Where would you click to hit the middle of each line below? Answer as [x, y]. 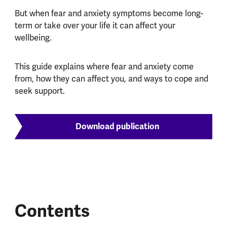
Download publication [117, 126]
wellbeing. [34, 37]
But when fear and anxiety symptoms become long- [109, 13]
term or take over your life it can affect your [95, 25]
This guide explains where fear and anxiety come [104, 66]
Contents [52, 211]
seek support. [40, 91]
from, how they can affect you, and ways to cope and [111, 79]
